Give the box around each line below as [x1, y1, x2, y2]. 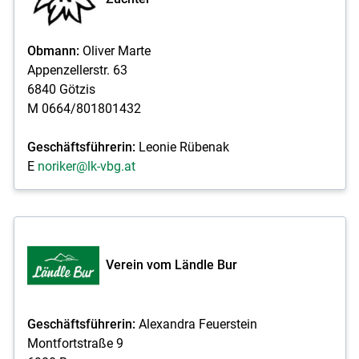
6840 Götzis [26, 81, 95, 97]
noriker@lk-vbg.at [37, 158, 135, 174]
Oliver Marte [79, 42, 151, 58]
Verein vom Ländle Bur [105, 256, 237, 272]
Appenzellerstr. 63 [26, 62, 127, 78]
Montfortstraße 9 [26, 335, 123, 351]
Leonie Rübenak [135, 139, 229, 155]
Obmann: [26, 42, 79, 58]
